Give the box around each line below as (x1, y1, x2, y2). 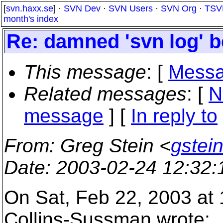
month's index (3, 14, 58, 24)
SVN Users (109, 3, 153, 13)
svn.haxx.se (6, 3, 53, 13)
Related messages (24, 83, 187, 105)
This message (24, 61, 146, 83)
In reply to (131, 105, 218, 126)
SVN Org (161, 3, 197, 13)
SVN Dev (64, 3, 101, 13)
